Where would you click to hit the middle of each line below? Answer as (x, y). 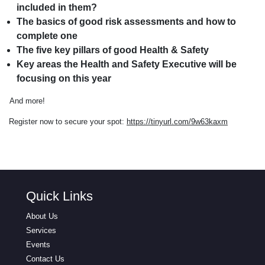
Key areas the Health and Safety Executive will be (127, 64)
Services (41, 230)
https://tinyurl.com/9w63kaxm (177, 121)
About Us (42, 216)
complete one (47, 35)
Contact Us (45, 258)
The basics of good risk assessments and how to (126, 21)
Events (38, 244)
